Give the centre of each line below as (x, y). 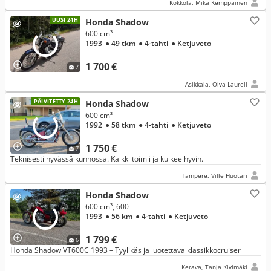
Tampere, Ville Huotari (214, 175)
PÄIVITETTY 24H (56, 101)
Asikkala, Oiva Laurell (216, 84)
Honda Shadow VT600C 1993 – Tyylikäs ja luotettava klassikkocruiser (126, 250)
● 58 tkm (121, 125)
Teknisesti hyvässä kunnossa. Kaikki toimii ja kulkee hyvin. (107, 159)
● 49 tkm (121, 43)
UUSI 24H (65, 20)
